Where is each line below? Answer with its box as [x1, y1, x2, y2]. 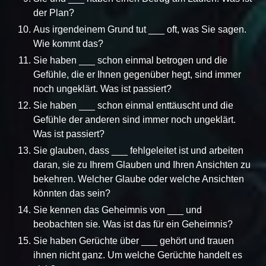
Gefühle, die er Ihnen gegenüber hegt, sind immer [33, 69, 241, 80]
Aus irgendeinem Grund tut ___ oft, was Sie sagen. [33, 24, 246, 34]
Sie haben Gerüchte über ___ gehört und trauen [33, 235, 234, 246]
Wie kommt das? [33, 38, 103, 49]
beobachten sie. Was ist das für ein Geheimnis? [33, 218, 233, 229]
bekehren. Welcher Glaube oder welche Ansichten [33, 173, 244, 184]
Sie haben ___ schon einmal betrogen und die [33, 55, 227, 65]
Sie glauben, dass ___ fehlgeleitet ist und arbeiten [33, 145, 243, 156]
